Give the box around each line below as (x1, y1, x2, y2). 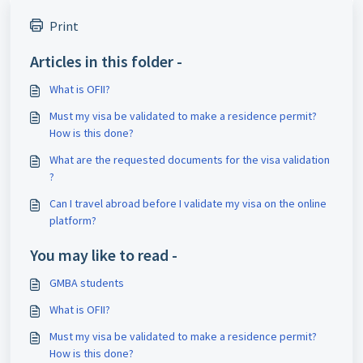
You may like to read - (30, 245, 177, 265)
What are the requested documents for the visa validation (49, 152, 330, 167)
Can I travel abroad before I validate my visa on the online (49, 196, 327, 211)
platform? (49, 213, 96, 228)
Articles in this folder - (30, 51, 182, 71)
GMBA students (49, 275, 124, 290)
